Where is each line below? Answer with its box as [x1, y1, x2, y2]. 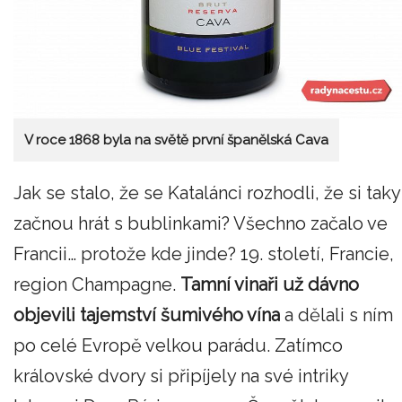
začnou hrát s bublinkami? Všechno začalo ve [13, 212, 388, 234]
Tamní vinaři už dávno [180, 273, 359, 295]
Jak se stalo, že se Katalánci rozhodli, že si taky [13, 181, 400, 204]
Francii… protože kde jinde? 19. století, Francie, [13, 242, 394, 265]
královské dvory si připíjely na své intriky [13, 364, 348, 387]
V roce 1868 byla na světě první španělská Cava [24, 132, 328, 149]
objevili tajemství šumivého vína [13, 303, 280, 326]
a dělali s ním [280, 303, 393, 326]
